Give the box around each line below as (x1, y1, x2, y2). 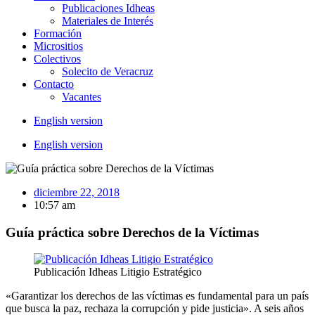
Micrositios (34, 40, 83, 52)
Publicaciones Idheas (62, 2, 155, 14)
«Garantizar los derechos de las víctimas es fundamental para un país (6, 290, 309, 302)
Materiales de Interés (62, 15, 153, 27)
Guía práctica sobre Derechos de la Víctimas (6, 224, 259, 240)
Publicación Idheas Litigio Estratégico (34, 266, 202, 278)
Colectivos (34, 53, 81, 65)
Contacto (34, 78, 74, 90)
